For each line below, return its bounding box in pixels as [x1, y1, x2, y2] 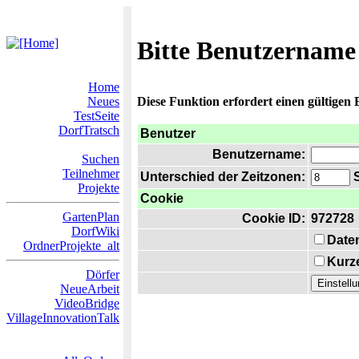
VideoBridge [54, 296, 119, 310]
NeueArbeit [60, 282, 119, 296]
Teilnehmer [63, 167, 119, 180]
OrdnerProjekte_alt [23, 239, 119, 252]
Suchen [82, 152, 119, 166]
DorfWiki [71, 224, 119, 238]
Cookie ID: [242, 212, 305, 225]
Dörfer [86, 268, 119, 281]
